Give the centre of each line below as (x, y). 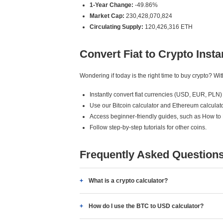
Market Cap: (107, 16)
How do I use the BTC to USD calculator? (146, 206)
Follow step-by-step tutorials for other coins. (148, 127)
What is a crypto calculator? (128, 181)
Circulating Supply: (116, 27)
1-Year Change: (111, 5)
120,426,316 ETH (168, 27)
